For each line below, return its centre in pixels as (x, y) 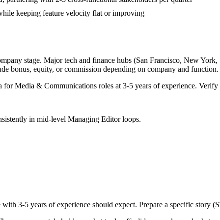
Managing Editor (94, 119)
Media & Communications (56, 86)
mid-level (51, 119)
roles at (110, 86)
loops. (131, 119)
